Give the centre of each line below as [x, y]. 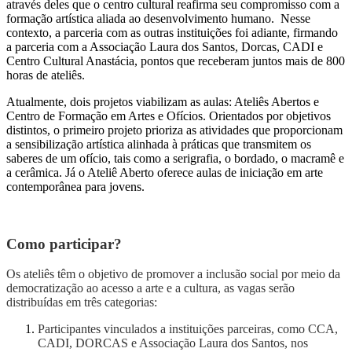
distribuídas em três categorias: [82, 302]
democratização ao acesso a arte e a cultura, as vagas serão [150, 288]
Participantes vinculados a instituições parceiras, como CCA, [188, 329]
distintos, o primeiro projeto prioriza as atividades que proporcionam [174, 130]
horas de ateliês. [47, 75]
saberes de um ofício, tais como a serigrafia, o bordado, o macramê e [175, 158]
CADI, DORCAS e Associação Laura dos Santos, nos [173, 343]
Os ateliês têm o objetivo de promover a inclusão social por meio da [173, 274]
